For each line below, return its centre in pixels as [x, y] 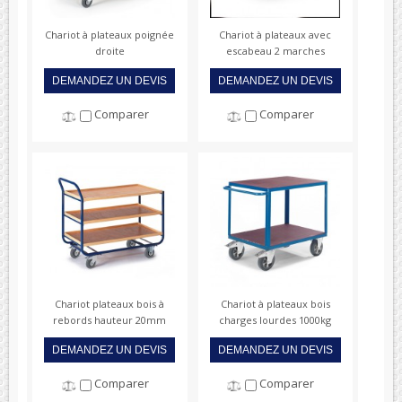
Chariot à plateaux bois [275, 303]
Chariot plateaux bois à [110, 303]
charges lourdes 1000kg [275, 319]
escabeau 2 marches [275, 50]
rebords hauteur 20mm [110, 319]
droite [109, 50]
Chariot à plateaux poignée [110, 34]
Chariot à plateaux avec [275, 34]
